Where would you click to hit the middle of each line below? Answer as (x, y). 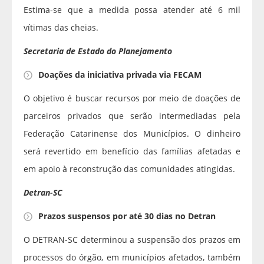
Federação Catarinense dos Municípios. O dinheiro (132, 134)
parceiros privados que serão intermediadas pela (132, 116)
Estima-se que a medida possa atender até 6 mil (132, 10)
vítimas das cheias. (62, 28)
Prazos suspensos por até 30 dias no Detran (127, 216)
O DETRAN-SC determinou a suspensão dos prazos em (132, 240)
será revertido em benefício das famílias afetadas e (132, 151)
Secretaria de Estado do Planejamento (98, 51)
